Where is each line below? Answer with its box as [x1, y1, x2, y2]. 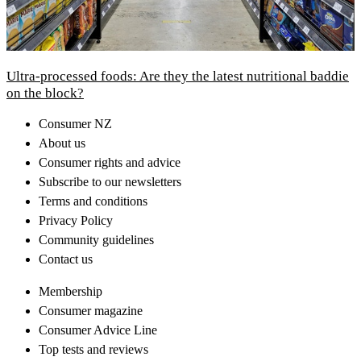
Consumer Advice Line [39, 322, 157, 337]
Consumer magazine [39, 303, 143, 317]
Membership [39, 284, 102, 298]
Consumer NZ [39, 116, 112, 131]
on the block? [6, 85, 84, 101]
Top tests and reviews [39, 342, 148, 356]
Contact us [39, 251, 93, 266]
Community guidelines [39, 232, 154, 247]
